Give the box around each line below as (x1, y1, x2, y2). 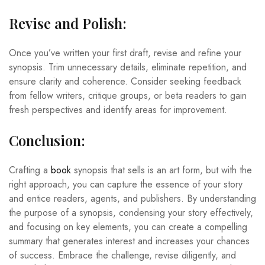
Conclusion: (9, 130, 85, 150)
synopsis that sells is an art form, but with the (71, 163, 252, 177)
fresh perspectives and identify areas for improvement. (9, 102, 227, 117)
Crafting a (9, 163, 51, 177)
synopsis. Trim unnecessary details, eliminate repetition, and (9, 60, 247, 74)
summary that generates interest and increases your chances (9, 234, 250, 248)
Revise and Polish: (9, 13, 127, 33)
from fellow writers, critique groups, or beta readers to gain (9, 88, 247, 102)
